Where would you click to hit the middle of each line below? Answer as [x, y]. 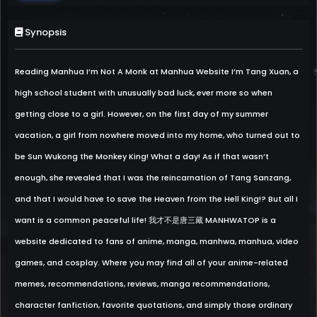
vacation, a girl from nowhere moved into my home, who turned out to [157, 135]
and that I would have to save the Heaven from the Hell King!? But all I [156, 199]
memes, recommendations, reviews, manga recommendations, [142, 284]
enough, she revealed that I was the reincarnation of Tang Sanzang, [153, 178]
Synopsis [45, 32]
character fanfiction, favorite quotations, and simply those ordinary [154, 305]
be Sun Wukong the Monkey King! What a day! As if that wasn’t [142, 156]
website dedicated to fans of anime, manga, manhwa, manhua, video [157, 241]
